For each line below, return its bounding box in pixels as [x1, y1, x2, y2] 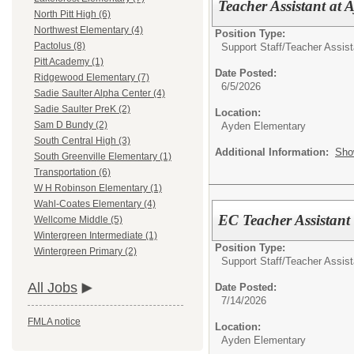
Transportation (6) [34, 167, 111, 179]
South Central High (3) [34, 135, 130, 147]
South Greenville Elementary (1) [34, 151, 171, 163]
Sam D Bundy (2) [34, 119, 107, 131]
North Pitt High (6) [34, 9, 111, 21]
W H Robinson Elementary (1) [34, 183, 162, 194]
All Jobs [28, 280, 77, 296]
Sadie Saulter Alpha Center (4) [34, 88, 165, 100]
